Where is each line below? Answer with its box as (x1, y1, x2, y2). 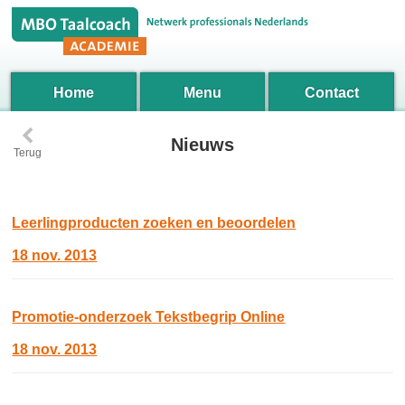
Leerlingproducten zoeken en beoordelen (12, 215, 297, 231)
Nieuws (171, 135, 234, 155)
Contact (304, 85, 359, 100)
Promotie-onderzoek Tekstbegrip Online (12, 309, 286, 325)
